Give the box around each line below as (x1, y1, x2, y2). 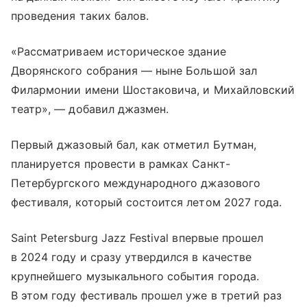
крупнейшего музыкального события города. (11, 269, 259, 283)
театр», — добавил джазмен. (11, 101, 169, 116)
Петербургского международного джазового (11, 175, 260, 190)
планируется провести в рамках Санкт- (11, 156, 230, 171)
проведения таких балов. (11, 8, 149, 23)
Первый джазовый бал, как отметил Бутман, (11, 137, 256, 151)
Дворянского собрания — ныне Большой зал (11, 63, 257, 77)
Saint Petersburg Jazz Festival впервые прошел (11, 230, 264, 245)
